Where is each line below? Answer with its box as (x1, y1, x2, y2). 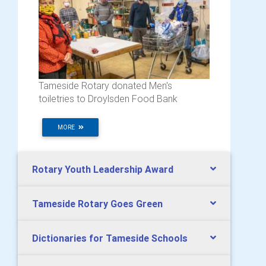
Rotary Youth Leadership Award (32, 163, 173, 176)
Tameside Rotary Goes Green (32, 198, 163, 210)
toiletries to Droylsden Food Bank (39, 93, 178, 105)
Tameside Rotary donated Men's (39, 80, 172, 92)
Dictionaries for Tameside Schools (32, 232, 188, 245)
